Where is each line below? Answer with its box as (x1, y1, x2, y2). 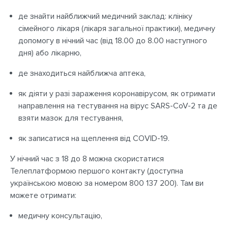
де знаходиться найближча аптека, (18, 68, 146, 78)
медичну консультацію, (18, 211, 102, 221)
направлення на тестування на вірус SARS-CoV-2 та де (18, 101, 217, 111)
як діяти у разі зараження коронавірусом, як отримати (18, 89, 215, 99)
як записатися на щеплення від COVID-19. (18, 133, 169, 144)
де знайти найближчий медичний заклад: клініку (18, 11, 192, 21)
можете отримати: (10, 190, 76, 201)
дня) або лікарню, (18, 48, 81, 58)
